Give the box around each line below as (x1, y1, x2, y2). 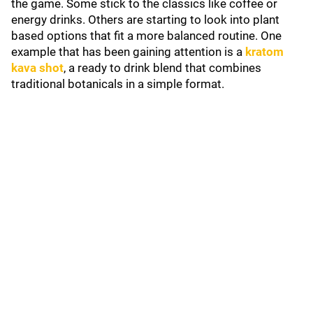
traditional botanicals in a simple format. (11, 77, 224, 91)
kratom (245, 45, 284, 59)
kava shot (11, 61, 64, 75)
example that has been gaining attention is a (11, 45, 245, 59)
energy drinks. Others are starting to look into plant (11, 13, 279, 27)
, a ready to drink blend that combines (64, 61, 261, 75)
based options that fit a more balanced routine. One (11, 29, 282, 43)
